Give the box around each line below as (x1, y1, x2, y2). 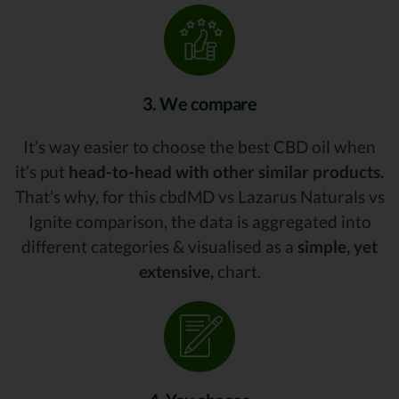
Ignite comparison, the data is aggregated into (28, 211, 371, 232)
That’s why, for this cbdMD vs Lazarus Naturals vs (14, 186, 385, 208)
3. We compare (142, 93, 257, 115)
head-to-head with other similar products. (69, 161, 384, 183)
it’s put (15, 161, 69, 183)
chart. (213, 261, 261, 282)
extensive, (138, 261, 214, 282)
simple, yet (297, 236, 378, 257)
